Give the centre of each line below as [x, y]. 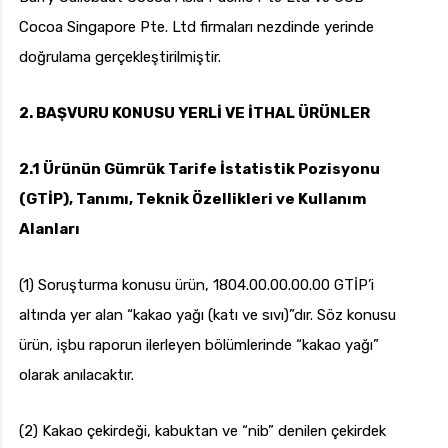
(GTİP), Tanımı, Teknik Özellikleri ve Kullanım [192, 199]
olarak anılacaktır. [76, 375]
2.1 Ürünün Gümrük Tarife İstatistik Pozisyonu [199, 169]
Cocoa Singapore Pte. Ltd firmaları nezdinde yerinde [196, 27]
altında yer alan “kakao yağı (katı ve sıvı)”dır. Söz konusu [207, 315]
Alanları [49, 229]
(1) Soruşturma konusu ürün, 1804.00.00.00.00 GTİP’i [196, 285]
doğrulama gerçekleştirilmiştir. [120, 57]
